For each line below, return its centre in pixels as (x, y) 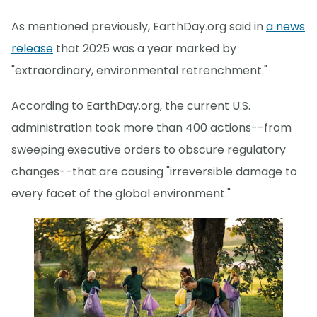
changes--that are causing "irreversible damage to (154, 172)
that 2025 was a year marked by (145, 49)
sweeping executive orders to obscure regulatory (149, 150)
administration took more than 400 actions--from (151, 128)
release (32, 49)
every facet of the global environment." (121, 194)
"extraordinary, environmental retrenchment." (139, 71)
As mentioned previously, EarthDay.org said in (139, 27)
